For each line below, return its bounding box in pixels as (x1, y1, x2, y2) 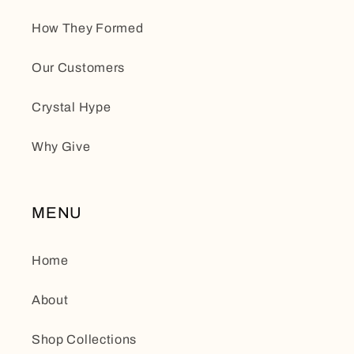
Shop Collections (32, 333, 137, 347)
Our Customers (32, 61, 125, 75)
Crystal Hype (32, 100, 111, 115)
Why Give (32, 140, 91, 154)
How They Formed (32, 21, 144, 36)
